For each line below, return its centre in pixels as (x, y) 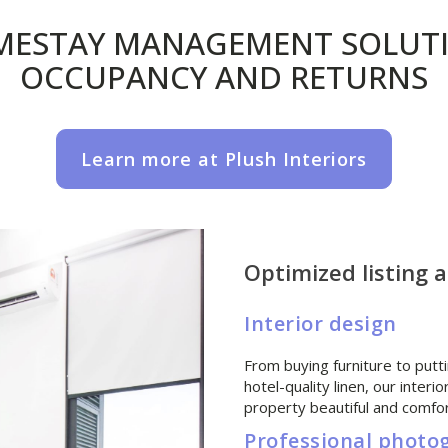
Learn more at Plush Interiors (224, 159)
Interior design (320, 324)
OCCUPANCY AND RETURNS (224, 77)
